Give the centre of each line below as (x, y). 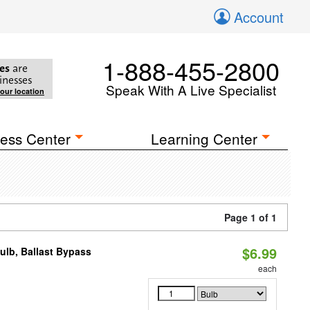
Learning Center (204, 138)
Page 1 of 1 (250, 217)
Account (259, 17)
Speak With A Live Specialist (191, 90)
